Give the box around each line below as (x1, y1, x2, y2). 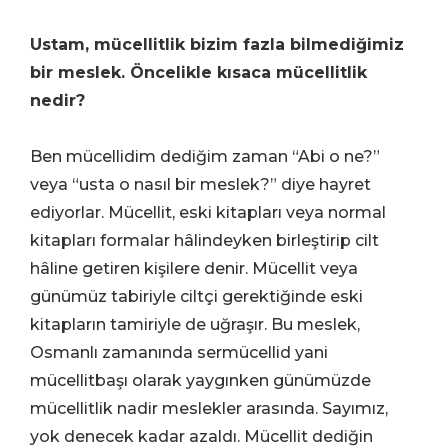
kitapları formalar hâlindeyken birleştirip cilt (30, 230, 379, 250)
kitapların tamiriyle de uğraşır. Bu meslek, (30, 314, 360, 334)
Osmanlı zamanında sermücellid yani (30, 342, 328, 362)
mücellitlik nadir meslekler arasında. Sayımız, (30, 398, 388, 418)
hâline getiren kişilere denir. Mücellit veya (30, 258, 358, 278)
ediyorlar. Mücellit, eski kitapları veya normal (30, 202, 386, 222)
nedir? (30, 90, 85, 110)
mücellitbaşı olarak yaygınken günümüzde (30, 370, 371, 390)
